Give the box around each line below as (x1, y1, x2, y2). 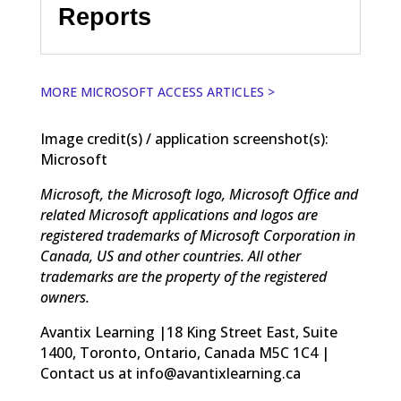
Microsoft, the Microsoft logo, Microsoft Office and (39, 184, 358, 205)
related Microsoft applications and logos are (39, 205, 318, 226)
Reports (57, 3, 151, 30)
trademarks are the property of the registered (39, 267, 327, 287)
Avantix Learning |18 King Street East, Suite (39, 322, 337, 343)
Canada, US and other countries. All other (39, 246, 301, 267)
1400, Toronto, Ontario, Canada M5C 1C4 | (39, 343, 329, 363)
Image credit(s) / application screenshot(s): (39, 129, 328, 149)
